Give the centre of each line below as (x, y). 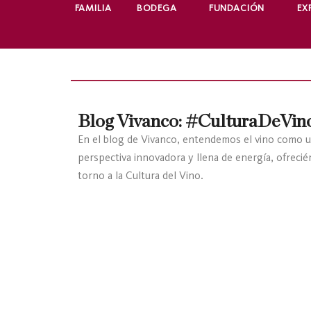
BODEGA (157, 8)
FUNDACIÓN (237, 8)
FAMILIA (93, 8)
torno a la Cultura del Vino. (141, 175)
